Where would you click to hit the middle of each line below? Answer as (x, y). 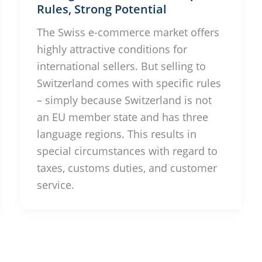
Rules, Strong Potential (101, 9)
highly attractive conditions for (112, 49)
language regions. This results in (116, 134)
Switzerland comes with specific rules (129, 83)
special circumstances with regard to (127, 151)
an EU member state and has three (122, 117)
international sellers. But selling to (121, 66)
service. (55, 185)
